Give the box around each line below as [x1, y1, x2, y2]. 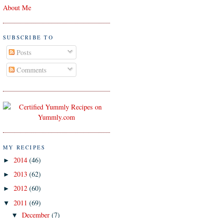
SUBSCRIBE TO [3, 34, 54, 41]
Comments [15, 65, 47, 74]
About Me [3, 2, 31, 12]
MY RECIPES [3, 143, 46, 151]
